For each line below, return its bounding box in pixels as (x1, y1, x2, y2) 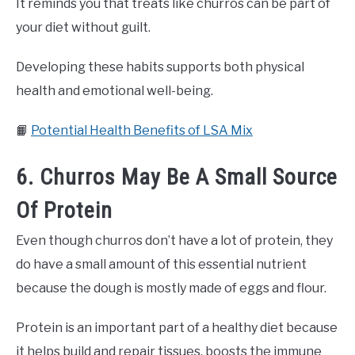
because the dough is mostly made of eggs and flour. (16, 281, 326, 296)
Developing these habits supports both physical (16, 59, 304, 75)
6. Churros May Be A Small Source (16, 164, 338, 191)
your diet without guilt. (16, 20, 151, 36)
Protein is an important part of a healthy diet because (16, 320, 338, 336)
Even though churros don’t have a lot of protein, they (16, 233, 333, 249)
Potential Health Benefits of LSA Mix (31, 123, 253, 139)
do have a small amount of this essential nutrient (16, 257, 307, 273)
